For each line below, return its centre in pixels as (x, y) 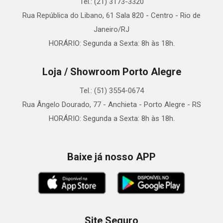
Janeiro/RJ (111, 30)
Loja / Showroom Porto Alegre (111, 72)
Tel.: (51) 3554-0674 (111, 91)
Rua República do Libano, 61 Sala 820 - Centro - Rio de (111, 16)
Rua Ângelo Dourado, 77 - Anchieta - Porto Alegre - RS (111, 105)
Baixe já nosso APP (111, 157)
